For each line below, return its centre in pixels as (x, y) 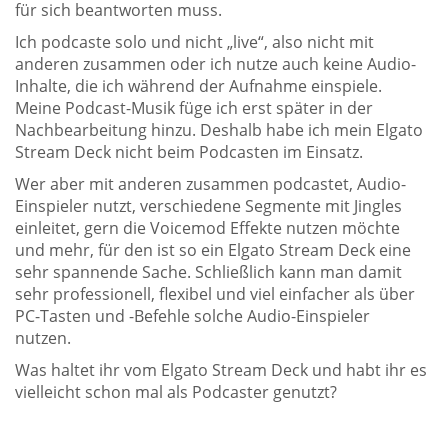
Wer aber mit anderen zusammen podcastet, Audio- (210, 183)
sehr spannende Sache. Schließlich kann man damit (208, 271)
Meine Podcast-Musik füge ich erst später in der (194, 107)
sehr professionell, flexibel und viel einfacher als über (215, 293)
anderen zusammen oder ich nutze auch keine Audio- (215, 63)
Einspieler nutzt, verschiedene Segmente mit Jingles (208, 205)
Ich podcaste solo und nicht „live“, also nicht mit (194, 41)
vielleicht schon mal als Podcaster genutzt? (176, 391)
